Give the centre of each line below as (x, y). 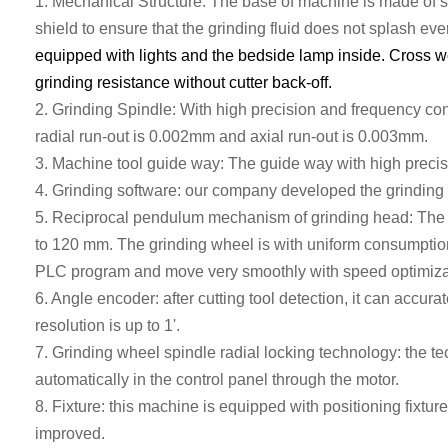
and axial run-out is (286, 136)
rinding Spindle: (122, 109)
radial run (68, 136)
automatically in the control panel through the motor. (217, 379)
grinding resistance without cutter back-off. (183, 82)
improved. (70, 433)
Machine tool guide (119, 163)
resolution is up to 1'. (107, 325)
